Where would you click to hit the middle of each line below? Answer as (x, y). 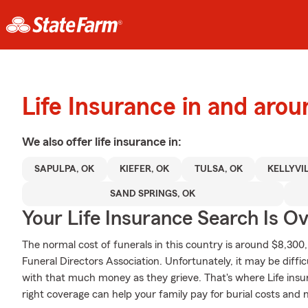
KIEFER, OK (144, 169)
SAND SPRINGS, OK (153, 194)
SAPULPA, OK (65, 169)
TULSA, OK (218, 169)
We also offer (58, 142)
